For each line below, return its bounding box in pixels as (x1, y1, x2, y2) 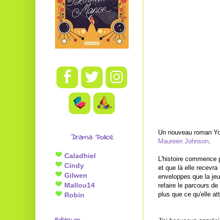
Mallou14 (62, 181, 95, 189)
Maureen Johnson (158, 137, 209, 145)
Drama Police (70, 132, 113, 143)
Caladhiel (62, 152, 96, 160)
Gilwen (62, 171, 87, 179)
